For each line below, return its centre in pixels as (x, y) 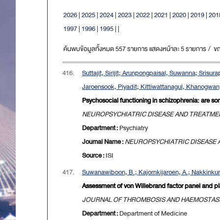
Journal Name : (103, 142)
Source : (94, 156)
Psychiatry (134, 128)
